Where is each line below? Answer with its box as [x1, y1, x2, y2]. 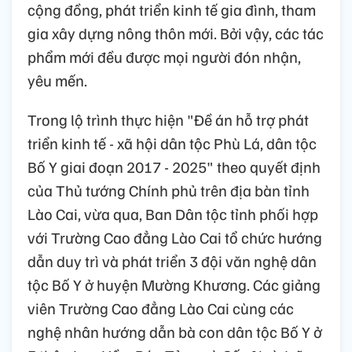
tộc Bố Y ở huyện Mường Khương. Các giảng [27, 274, 321, 295]
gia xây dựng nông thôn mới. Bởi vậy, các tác [27, 23, 324, 44]
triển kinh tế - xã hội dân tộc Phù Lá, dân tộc [27, 133, 317, 154]
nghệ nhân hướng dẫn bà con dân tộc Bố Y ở [27, 321, 322, 343]
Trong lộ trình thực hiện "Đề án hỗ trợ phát [27, 109, 309, 130]
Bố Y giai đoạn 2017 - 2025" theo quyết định [27, 156, 321, 178]
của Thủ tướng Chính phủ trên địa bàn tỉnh [27, 180, 310, 201]
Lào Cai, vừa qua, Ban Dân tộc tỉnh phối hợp [27, 203, 318, 225]
